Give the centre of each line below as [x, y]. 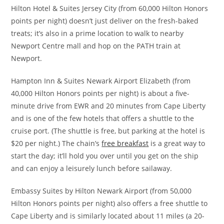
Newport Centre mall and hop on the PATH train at [96, 46]
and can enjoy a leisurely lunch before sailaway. [92, 168]
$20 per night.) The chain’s [56, 143]
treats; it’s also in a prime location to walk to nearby [97, 33]
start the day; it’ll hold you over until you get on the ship [105, 156]
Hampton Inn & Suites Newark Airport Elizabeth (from [101, 81]
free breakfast [125, 143]
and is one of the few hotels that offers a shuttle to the [103, 118]
